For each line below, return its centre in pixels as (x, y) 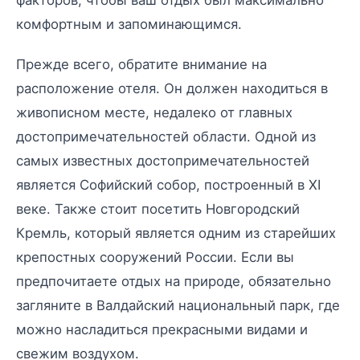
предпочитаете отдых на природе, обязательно (174, 281)
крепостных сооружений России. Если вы (155, 257)
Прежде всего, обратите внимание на (141, 64)
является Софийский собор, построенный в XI (168, 184)
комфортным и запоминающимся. (129, 24)
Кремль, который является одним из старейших (176, 233)
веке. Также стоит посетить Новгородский (158, 209)
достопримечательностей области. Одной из (166, 136)
